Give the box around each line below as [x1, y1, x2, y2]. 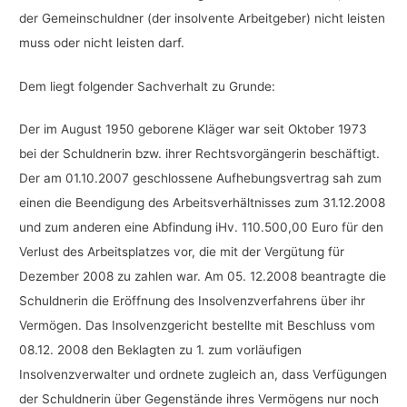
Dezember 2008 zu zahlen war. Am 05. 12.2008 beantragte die [19, 269, 387, 284]
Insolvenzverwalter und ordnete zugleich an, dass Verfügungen [19, 367, 388, 382]
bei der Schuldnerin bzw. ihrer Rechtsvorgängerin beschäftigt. [19, 146, 381, 162]
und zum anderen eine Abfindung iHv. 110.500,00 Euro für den [19, 220, 384, 235]
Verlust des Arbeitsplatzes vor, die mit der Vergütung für [19, 244, 345, 260]
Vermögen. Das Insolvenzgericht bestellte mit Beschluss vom [19, 318, 376, 333]
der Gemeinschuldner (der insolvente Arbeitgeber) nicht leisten [19, 11, 386, 26]
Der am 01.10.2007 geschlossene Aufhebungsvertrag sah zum [19, 171, 382, 186]
